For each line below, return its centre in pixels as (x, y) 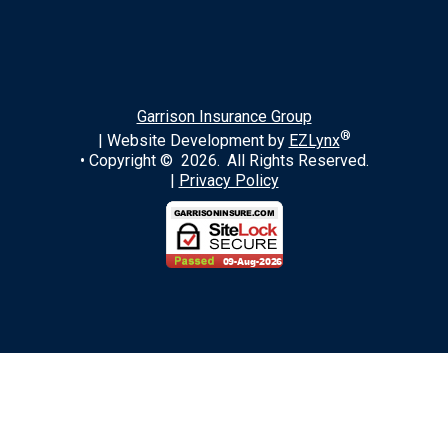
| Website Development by (193, 141)
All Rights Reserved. (297, 161)
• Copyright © (130, 161)
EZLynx (314, 141)
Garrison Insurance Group (224, 116)
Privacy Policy (228, 181)
